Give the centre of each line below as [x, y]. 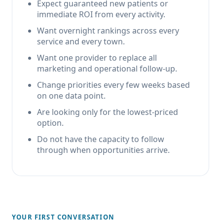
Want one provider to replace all [97, 58]
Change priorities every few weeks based [113, 85]
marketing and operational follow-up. [107, 69]
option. [50, 123]
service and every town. [81, 41]
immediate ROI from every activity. [101, 14]
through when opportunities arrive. [103, 150]
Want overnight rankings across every [108, 31]
